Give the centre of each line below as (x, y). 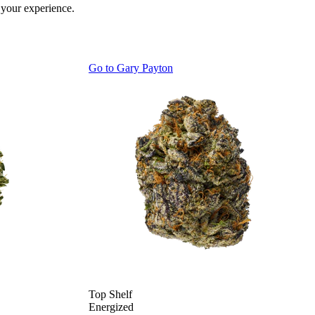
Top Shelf (110, 295)
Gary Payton (145, 68)
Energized (111, 307)
